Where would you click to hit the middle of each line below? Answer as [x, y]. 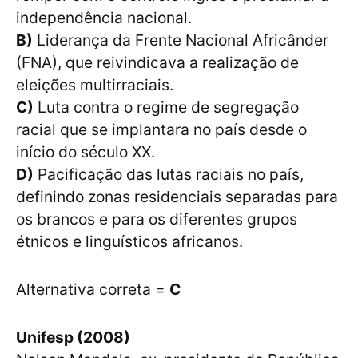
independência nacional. [108, 18]
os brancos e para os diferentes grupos [157, 219]
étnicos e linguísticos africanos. [129, 242]
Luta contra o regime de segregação [166, 107]
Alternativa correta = [93, 290]
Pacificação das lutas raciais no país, [169, 175]
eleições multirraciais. [99, 85]
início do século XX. [89, 152]
